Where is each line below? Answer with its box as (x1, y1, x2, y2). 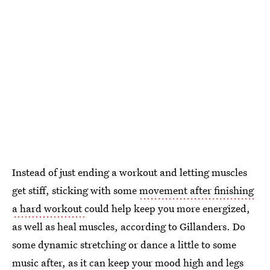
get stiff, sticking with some (12, 183, 139, 198)
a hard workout (12, 201, 84, 216)
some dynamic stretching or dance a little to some (12, 237, 236, 252)
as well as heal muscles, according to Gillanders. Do (12, 219, 245, 234)
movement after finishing (139, 183, 254, 198)
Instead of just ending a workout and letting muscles (12, 165, 247, 180)
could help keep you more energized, (84, 201, 250, 216)
